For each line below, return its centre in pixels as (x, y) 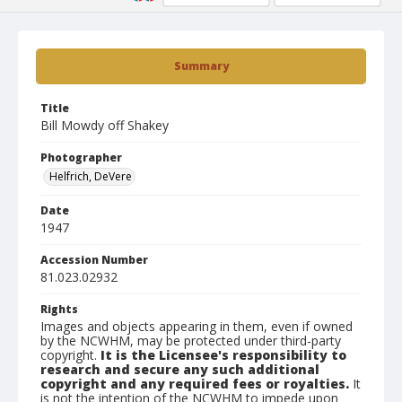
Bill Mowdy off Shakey (105, 125)
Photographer (81, 157)
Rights (59, 309)
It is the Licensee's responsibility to (223, 355)
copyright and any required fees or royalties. (195, 384)
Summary (201, 66)
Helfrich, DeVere (91, 176)
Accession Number (94, 260)
